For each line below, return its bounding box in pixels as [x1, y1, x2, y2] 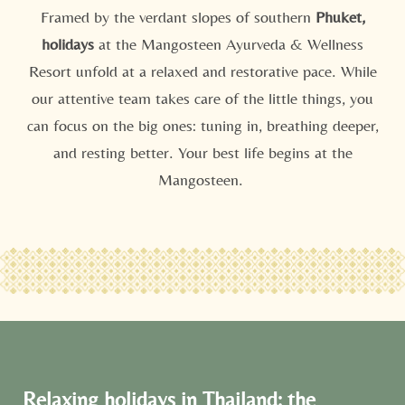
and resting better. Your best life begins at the [52, 143, 353, 162]
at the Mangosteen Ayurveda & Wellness [94, 34, 363, 53]
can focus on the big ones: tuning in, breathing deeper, [26, 116, 379, 135]
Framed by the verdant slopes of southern [40, 7, 316, 26]
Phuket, [315, 7, 365, 26]
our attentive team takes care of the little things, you [32, 89, 373, 108]
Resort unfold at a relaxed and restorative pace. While [28, 61, 377, 80]
